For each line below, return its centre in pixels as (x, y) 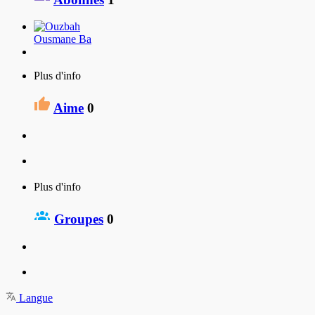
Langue (34, 298)
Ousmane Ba (63, 39)
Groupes (79, 219)
